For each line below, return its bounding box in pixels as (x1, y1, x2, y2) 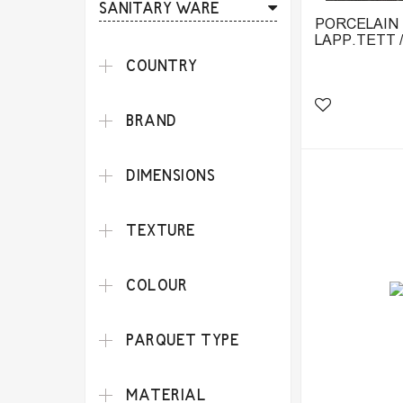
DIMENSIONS (126, 167, 216, 186)
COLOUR (126, 277, 188, 296)
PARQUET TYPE (126, 332, 240, 351)
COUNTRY (126, 58, 198, 76)
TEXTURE (126, 222, 196, 241)
